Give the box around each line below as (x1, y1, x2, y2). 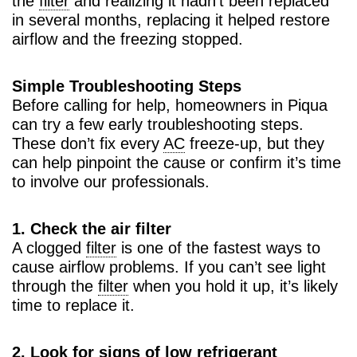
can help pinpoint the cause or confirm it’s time (12, 153, 341, 171)
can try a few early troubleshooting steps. (12, 115, 304, 133)
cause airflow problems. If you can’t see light (12, 257, 326, 276)
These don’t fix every (12, 134, 163, 152)
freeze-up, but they (185, 134, 324, 152)
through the (12, 277, 98, 295)
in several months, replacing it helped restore (12, 10, 330, 29)
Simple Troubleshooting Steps (12, 76, 241, 95)
